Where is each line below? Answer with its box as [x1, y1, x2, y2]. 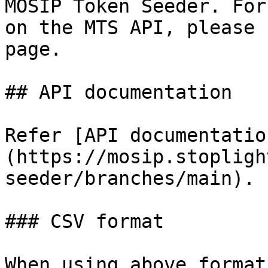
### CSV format [5, 211, 164, 232]
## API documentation [5, 81, 232, 103]
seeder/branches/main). [5, 167, 255, 189]
